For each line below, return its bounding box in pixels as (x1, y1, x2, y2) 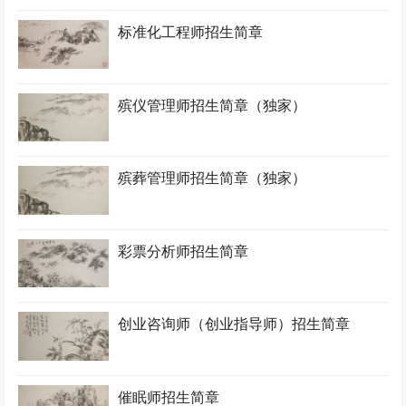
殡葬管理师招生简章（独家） (118, 170, 307, 187)
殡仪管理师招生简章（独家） (118, 97, 307, 113)
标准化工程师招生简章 (118, 24, 264, 40)
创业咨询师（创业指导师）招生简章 (118, 316, 351, 333)
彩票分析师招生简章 (118, 243, 249, 259)
